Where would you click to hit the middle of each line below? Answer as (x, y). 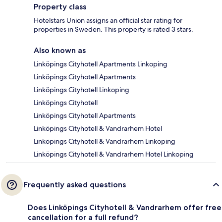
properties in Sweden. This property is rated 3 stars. (113, 29)
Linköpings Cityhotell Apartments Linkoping (101, 64)
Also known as (60, 51)
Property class (60, 7)
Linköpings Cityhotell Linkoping (82, 90)
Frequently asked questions (75, 185)
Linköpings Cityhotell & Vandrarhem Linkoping (105, 141)
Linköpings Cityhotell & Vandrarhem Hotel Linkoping (114, 154)
